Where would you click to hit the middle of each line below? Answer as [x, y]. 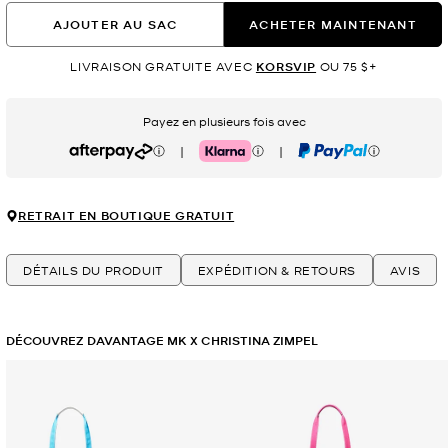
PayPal [317, 157]
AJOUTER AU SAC [115, 24]
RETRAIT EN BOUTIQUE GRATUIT [126, 216]
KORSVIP [286, 67]
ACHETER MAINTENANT [333, 24]
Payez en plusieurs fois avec [224, 121]
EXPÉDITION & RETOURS [276, 270]
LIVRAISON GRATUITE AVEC [163, 66]
